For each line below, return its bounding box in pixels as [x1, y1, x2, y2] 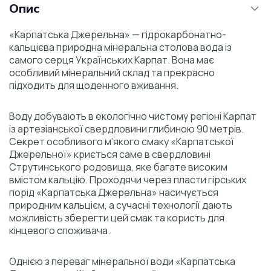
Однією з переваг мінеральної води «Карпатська [9, 254, 235, 268]
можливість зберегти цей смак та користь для [9, 211, 224, 224]
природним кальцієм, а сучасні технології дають [9, 198, 232, 212]
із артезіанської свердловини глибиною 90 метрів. [9, 122, 244, 135]
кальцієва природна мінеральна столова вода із [9, 40, 232, 54]
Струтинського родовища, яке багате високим [9, 160, 227, 174]
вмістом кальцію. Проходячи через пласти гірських [9, 172, 246, 186]
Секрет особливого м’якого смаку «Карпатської [9, 134, 234, 148]
